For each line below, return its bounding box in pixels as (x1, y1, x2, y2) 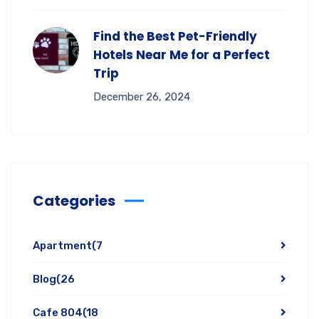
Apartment (33, 239, 92, 252)
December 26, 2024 (93, 90, 190, 103)
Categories (33, 191, 115, 211)
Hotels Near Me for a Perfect (93, 46, 270, 63)
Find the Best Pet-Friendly (93, 28, 257, 45)
